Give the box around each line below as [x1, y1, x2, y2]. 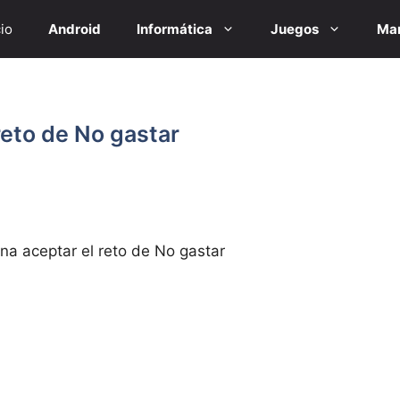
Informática [137, 21, 212, 37]
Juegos [271, 21, 319, 37]
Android [48, 21, 101, 37]
